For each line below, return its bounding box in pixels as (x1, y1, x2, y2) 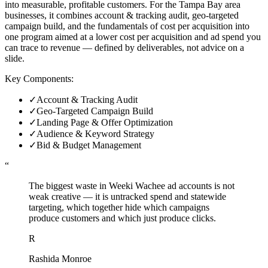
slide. (5, 53, 25, 63)
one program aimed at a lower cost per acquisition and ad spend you (5, 31, 261, 42)
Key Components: (5, 73, 74, 84)
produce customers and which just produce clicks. (29, 212, 216, 223)
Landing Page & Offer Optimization (36, 117, 173, 127)
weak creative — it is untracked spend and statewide (29, 191, 226, 202)
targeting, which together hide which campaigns (29, 202, 209, 212)
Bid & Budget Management (36, 139, 141, 150)
